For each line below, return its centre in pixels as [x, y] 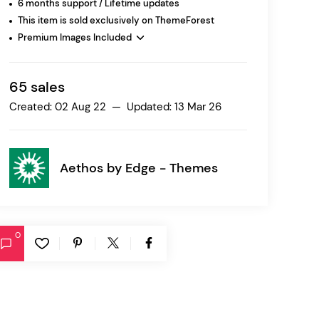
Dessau [51, 66]
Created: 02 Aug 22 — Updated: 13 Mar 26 [115, 107]
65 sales [37, 87]
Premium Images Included [75, 37]
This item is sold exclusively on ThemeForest [116, 20]
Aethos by [92, 168]
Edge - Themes [171, 168]
